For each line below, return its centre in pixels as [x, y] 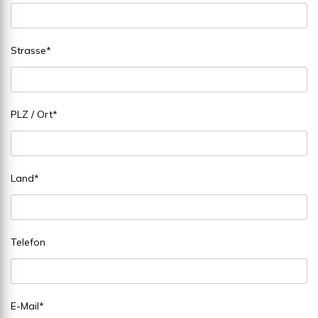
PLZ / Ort [32, 114]
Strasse [28, 50]
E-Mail [25, 306]
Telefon [28, 242]
